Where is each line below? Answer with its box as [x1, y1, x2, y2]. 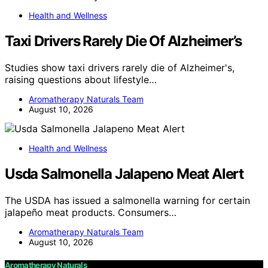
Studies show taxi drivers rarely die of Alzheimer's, [5, 62, 234, 74]
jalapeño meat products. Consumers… [5, 206, 176, 218]
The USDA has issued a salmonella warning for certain [5, 194, 250, 206]
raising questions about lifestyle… [5, 74, 157, 86]
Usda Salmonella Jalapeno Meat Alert [5, 165, 243, 182]
